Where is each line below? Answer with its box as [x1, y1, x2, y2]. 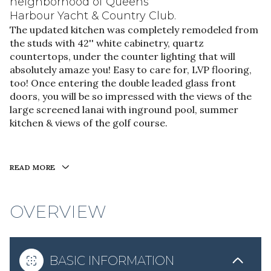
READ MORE [10, 163, 56, 172]
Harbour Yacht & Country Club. [10, 9, 176, 22]
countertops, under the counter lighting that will [10, 50, 235, 62]
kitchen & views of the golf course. [10, 117, 168, 129]
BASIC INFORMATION [50, 253, 174, 268]
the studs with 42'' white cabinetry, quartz [10, 37, 204, 49]
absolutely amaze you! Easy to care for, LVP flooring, [10, 64, 252, 76]
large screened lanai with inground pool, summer [10, 103, 238, 116]
